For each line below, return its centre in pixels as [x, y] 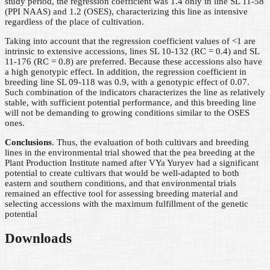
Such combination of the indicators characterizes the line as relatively [135, 93]
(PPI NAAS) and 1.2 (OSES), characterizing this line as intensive [126, 12]
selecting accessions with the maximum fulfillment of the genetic [127, 204]
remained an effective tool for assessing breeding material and [121, 194]
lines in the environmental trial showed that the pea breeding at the [130, 153]
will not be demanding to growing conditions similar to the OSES [127, 113]
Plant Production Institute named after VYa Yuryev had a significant [132, 163]
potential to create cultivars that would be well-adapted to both [122, 173]
